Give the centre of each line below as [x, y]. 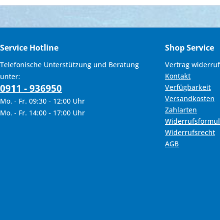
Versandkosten [190, 99]
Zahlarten [181, 110]
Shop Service [190, 48]
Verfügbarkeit [188, 87]
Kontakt [178, 76]
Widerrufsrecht [190, 133]
